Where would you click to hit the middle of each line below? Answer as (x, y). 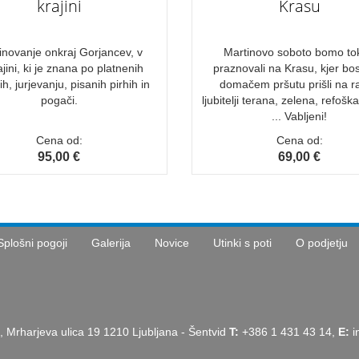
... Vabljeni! (300, 116)
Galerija (111, 242)
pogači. (59, 100)
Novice (171, 242)
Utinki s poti (242, 242)
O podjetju (321, 242)
